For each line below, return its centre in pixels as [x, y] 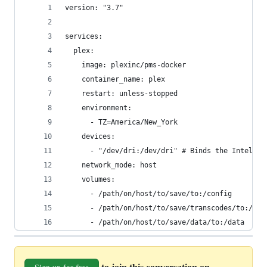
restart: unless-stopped [121, 94]
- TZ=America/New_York [121, 122]
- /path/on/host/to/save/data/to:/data [155, 222]
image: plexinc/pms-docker [125, 65]
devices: [90, 136]
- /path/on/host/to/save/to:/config [148, 194]
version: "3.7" [94, 8]
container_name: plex [115, 79]
